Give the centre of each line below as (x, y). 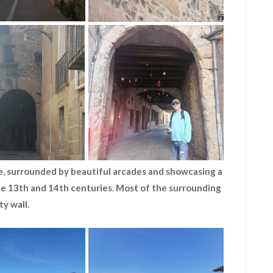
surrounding (195, 187)
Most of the (141, 187)
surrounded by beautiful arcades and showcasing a (115, 171)
